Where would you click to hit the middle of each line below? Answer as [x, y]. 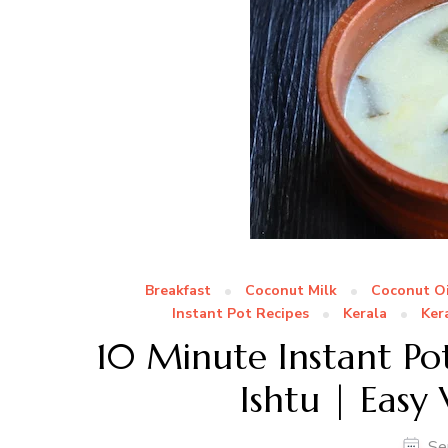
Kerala [365, 313]
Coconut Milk [291, 290]
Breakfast [178, 290]
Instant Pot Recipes [240, 313]
